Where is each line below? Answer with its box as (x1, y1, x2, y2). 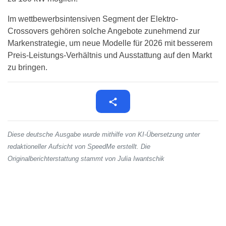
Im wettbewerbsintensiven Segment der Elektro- (8, 15, 178, 24)
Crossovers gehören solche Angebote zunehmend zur (8, 27, 200, 36)
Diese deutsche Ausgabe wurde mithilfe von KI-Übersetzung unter (8, 131, 200, 139)
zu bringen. (8, 63, 47, 72)
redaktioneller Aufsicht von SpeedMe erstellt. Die (8, 143, 150, 151)
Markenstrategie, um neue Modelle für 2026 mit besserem (8, 39, 212, 48)
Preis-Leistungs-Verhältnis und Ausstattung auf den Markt (8, 51, 212, 60)
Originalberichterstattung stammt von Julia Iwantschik (8, 155, 164, 163)
